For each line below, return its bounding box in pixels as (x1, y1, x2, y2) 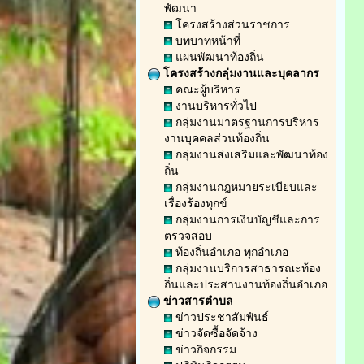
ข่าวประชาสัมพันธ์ (172, 308, 269, 324)
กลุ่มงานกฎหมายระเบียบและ (172, 178, 318, 194)
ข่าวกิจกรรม (172, 340, 236, 357)
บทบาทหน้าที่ (172, 32, 240, 48)
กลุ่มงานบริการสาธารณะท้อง (172, 259, 321, 275)
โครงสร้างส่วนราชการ (172, 15, 290, 32)
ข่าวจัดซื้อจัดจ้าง (172, 324, 258, 340)
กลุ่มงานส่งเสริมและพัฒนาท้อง (172, 145, 328, 162)
